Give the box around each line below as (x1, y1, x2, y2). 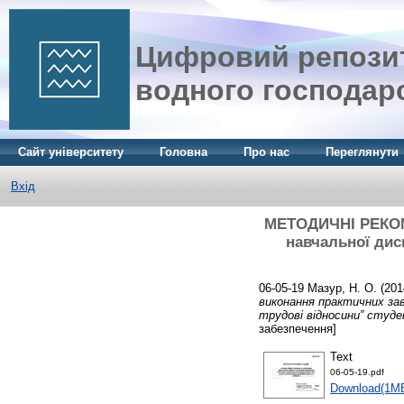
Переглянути (326, 145, 399, 159)
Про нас (243, 145, 289, 159)
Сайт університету (18, 145, 124, 159)
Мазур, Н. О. (308, 280, 377, 295)
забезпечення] (259, 321, 336, 335)
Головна (160, 145, 207, 159)
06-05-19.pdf (330, 366, 384, 377)
